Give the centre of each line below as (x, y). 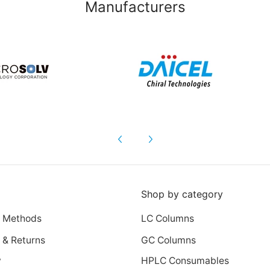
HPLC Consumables (185, 261)
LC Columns (168, 218)
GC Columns (168, 240)
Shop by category (182, 194)
